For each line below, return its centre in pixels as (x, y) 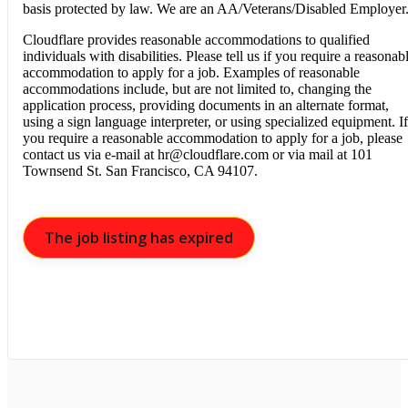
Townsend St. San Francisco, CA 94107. (140, 170)
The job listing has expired (139, 237)
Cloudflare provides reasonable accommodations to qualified (196, 39)
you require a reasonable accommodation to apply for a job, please (213, 138)
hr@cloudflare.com (213, 154)
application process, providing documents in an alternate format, (206, 105)
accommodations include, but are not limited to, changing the (197, 88)
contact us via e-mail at (90, 154)
